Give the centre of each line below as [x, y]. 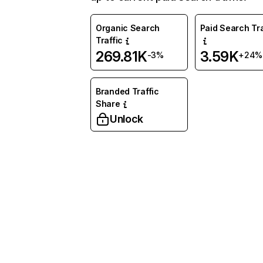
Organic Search [128, 28]
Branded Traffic [127, 91]
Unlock [127, 119]
